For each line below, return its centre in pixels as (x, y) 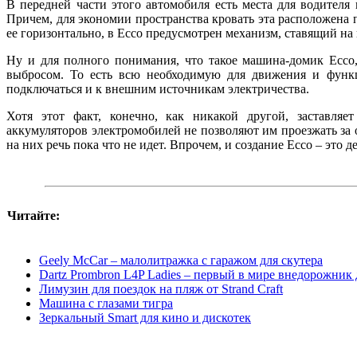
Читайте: (33, 215)
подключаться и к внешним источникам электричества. (158, 88)
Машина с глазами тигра (106, 303)
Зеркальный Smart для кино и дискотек (145, 317)
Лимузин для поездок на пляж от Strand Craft (161, 288)
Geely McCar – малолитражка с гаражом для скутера (181, 260)
